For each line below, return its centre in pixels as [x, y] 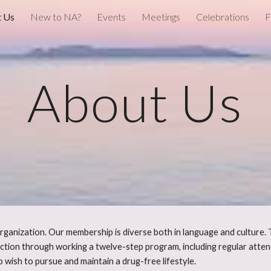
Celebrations [223, 17]
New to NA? [56, 17]
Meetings [161, 17]
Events [111, 17]
